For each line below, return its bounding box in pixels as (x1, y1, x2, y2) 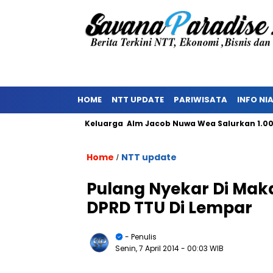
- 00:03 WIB (181, 243, 224, 253)
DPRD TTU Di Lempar (87, 197, 252, 219)
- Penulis (123, 232, 157, 242)
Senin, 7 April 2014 (115, 243, 181, 253)
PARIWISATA (174, 94, 227, 105)
